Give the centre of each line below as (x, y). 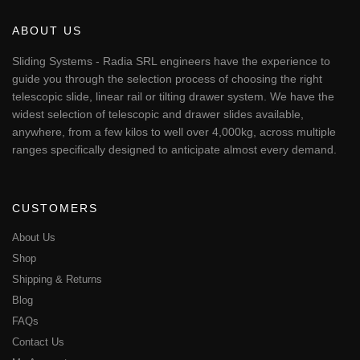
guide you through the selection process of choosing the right (167, 79)
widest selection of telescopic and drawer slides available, (158, 115)
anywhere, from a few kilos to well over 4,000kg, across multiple (174, 132)
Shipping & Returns (57, 280)
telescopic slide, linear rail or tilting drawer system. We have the (173, 97)
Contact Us (38, 342)
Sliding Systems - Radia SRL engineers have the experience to (171, 61)
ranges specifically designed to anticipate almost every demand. (174, 150)
